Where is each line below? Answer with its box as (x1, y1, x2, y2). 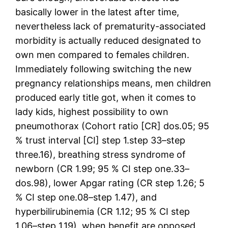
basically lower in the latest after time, (15, 6, 180, 17)
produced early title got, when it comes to (15, 92, 196, 103)
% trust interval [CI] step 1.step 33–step (15, 134, 186, 146)
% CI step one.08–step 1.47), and (15, 191, 157, 203)
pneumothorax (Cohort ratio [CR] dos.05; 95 (15, 120, 210, 131)
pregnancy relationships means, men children (15, 77, 212, 89)
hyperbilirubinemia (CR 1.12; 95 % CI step (15, 206, 190, 217)
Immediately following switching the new (15, 63, 192, 74)
